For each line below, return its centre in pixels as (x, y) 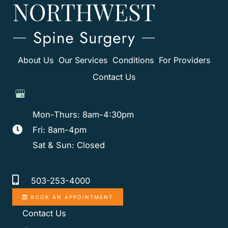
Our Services (83, 60)
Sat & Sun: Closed (69, 145)
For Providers (184, 60)
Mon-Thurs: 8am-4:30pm (83, 115)
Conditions (133, 60)
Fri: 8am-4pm (60, 130)
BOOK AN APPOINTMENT (72, 197)
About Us (36, 60)
